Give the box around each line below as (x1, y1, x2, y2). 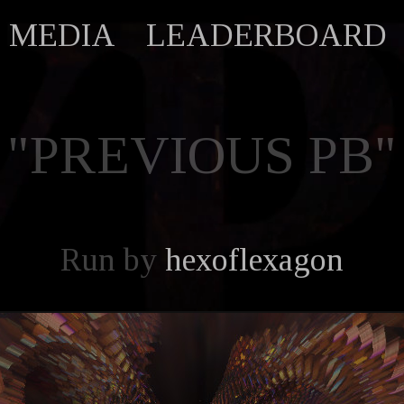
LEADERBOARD (146, 17, 387, 53)
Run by (60, 242, 165, 278)
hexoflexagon (165, 242, 344, 278)
